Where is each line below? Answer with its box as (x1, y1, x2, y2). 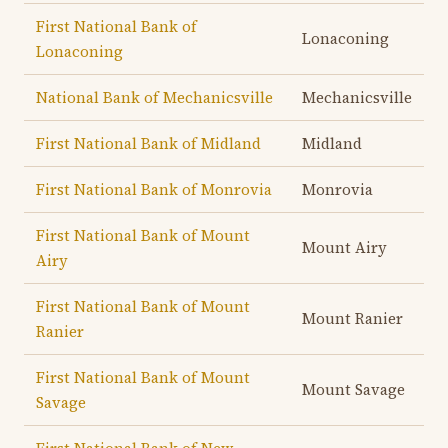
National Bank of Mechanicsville (36, 87, 273, 108)
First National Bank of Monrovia (36, 179, 272, 200)
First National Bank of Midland (36, 133, 261, 154)
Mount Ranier (302, 308, 403, 329)
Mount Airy (302, 237, 387, 258)
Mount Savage (302, 379, 405, 400)
